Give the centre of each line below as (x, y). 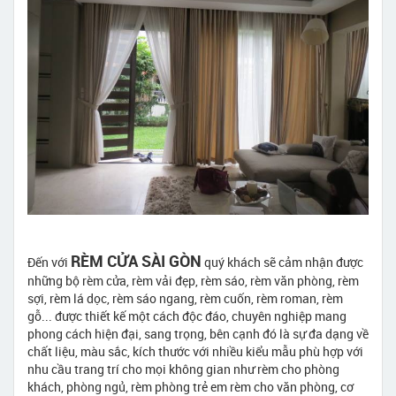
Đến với (49, 263)
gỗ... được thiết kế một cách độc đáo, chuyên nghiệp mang (187, 316)
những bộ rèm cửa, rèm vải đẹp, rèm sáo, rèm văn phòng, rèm (193, 281)
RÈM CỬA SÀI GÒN (136, 261)
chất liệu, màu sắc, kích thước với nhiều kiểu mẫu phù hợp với (195, 352)
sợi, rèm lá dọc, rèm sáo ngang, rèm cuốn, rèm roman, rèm (185, 299)
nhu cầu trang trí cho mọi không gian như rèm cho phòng (183, 369)
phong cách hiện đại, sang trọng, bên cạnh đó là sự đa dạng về (198, 334)
